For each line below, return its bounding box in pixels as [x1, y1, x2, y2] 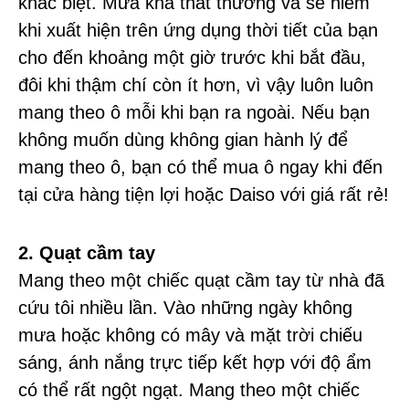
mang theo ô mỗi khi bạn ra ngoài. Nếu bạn [18, 102, 370, 123]
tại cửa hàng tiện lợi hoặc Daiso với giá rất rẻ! [18, 184, 389, 205]
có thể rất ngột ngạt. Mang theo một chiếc [18, 380, 360, 401]
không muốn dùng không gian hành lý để [18, 130, 348, 151]
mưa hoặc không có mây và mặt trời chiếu [18, 325, 362, 346]
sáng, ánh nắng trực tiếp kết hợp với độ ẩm [18, 352, 372, 373]
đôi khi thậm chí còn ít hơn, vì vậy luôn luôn [18, 75, 373, 96]
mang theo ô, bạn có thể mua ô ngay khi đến [18, 157, 383, 178]
